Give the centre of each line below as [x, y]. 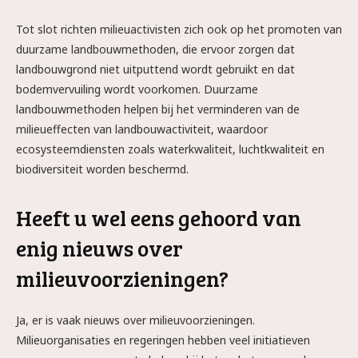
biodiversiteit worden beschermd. [102, 169]
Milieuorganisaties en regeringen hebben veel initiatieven [163, 340]
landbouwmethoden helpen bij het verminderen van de [158, 109]
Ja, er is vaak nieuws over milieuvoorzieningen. [135, 320]
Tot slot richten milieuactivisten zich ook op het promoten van [179, 29]
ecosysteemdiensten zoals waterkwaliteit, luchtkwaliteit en [170, 149]
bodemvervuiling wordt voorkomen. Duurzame [137, 89]
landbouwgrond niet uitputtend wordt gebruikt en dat [155, 69]
